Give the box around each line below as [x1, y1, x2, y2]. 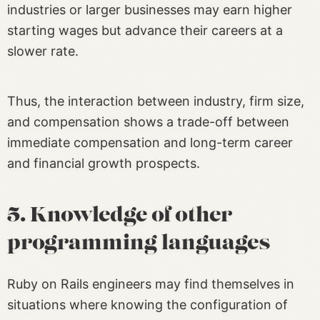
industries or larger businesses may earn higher [7, 2, 292, 18]
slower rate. [7, 44, 79, 59]
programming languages [7, 234, 270, 255]
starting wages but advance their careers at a [7, 23, 283, 39]
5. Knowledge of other [7, 206, 233, 227]
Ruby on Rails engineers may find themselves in [7, 276, 294, 292]
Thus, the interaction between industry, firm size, [7, 94, 304, 109]
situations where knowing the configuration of [7, 297, 288, 313]
